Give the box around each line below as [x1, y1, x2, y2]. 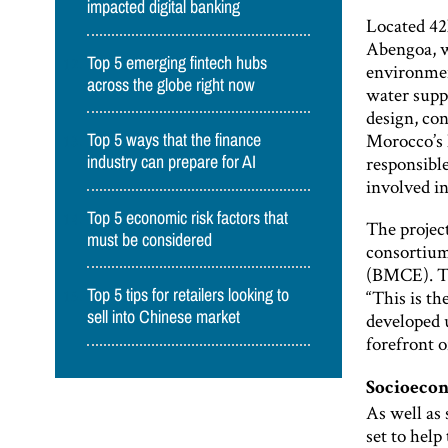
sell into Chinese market [87, 307, 241, 328]
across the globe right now [87, 74, 256, 95]
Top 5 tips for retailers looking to [87, 285, 290, 306]
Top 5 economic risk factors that [87, 207, 289, 228]
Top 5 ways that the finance [87, 130, 262, 151]
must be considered [87, 229, 213, 250]
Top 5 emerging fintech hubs [87, 52, 268, 73]
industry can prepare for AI [87, 152, 257, 173]
